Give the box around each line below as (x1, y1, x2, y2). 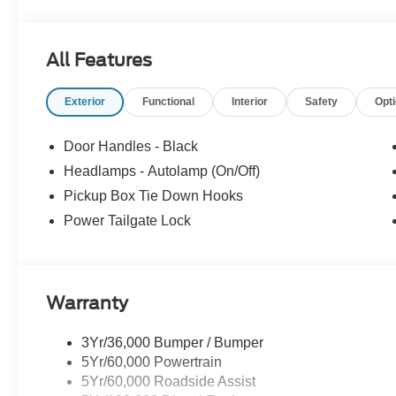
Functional (142, 95, 195, 109)
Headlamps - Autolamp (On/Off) (64, 164, 261, 179)
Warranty (46, 293, 129, 315)
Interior (232, 95, 269, 109)
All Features (46, 49, 152, 71)
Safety (305, 95, 339, 109)
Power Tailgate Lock (64, 213, 192, 229)
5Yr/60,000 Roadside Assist (81, 374, 256, 390)
